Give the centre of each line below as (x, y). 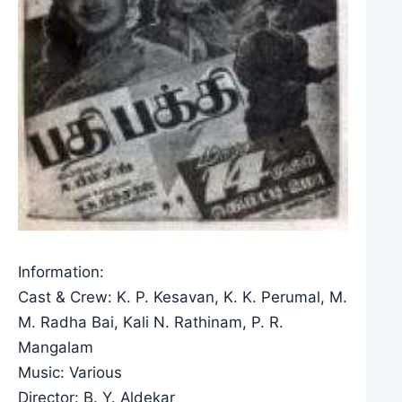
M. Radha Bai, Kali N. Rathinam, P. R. (151, 322)
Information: (61, 271)
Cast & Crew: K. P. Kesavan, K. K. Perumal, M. (183, 297)
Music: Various (70, 372)
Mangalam (56, 347)
